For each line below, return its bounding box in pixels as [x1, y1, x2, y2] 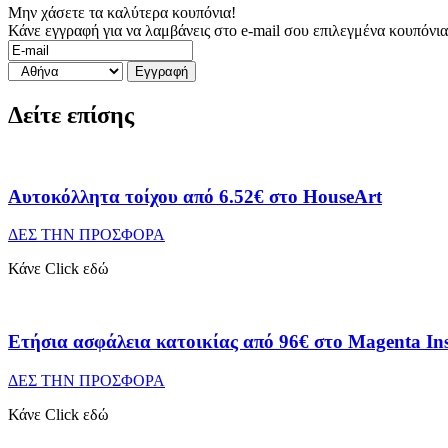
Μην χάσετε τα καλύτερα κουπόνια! [8, 4, 236, 22]
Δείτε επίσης [8, 101, 134, 128]
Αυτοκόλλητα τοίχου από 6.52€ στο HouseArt [8, 185, 382, 207]
